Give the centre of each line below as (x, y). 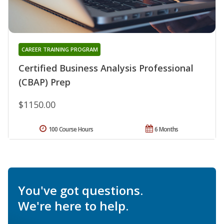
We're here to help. (73, 206)
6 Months (166, 129)
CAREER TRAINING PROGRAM (59, 49)
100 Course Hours (71, 129)
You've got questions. (80, 190)
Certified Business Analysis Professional (106, 68)
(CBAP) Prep (44, 82)
